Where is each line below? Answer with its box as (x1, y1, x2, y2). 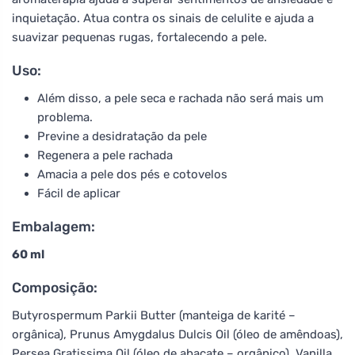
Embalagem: (12, 218, 95, 235)
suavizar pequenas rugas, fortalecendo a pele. (12, 29, 267, 44)
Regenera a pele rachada (37, 147, 173, 162)
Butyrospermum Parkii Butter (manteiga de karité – (12, 307, 296, 323)
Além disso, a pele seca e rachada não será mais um (37, 90, 323, 105)
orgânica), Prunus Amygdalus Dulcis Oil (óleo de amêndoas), (12, 326, 343, 342)
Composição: (12, 279, 97, 296)
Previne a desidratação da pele (37, 128, 207, 143)
